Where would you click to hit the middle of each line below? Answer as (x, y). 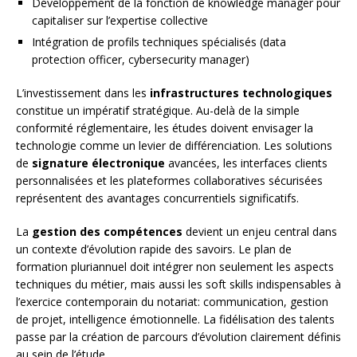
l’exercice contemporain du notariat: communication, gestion (172, 302)
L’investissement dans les (83, 93)
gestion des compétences (107, 232)
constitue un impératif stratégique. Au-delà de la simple (158, 111)
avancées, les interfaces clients (246, 163)
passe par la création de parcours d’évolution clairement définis (178, 337)
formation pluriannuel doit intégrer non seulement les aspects (175, 267)
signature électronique (98, 163)
